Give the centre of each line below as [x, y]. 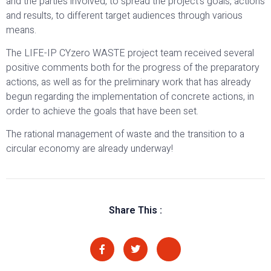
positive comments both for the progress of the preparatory [133, 67]
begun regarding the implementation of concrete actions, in [130, 96]
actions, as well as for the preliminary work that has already [129, 82]
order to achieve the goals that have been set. [102, 111]
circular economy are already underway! [90, 149]
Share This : [135, 210]
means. [21, 30]
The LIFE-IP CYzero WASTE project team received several [130, 53]
